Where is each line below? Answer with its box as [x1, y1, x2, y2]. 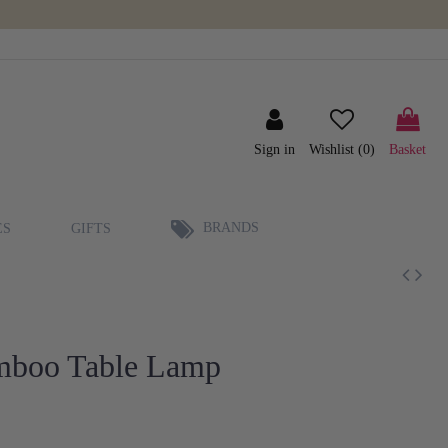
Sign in [254, 142, 295, 158]
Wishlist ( [309, 142, 363, 158]
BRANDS [199, 219, 259, 235]
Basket [389, 142, 426, 158]
